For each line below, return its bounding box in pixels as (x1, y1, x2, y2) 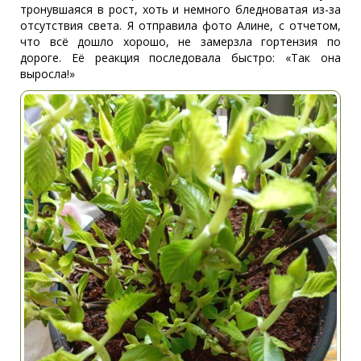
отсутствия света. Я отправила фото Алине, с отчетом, (20, 17, 341, 33)
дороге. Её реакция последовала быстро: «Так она (20, 49, 341, 65)
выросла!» (20, 65, 75, 81)
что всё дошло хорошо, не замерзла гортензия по (20, 33, 341, 49)
